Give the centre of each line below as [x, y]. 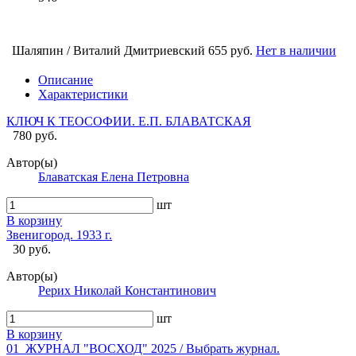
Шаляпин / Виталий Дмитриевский [108, 50]
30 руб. [32, 249]
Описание [66, 79]
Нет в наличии [296, 50]
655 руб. [230, 50]
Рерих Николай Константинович [127, 290]
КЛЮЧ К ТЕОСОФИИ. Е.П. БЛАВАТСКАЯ [129, 121]
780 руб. [35, 135]
